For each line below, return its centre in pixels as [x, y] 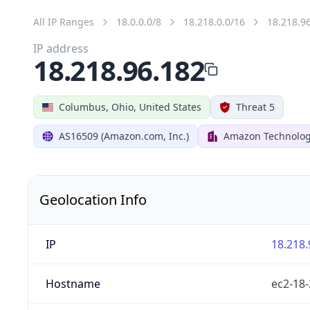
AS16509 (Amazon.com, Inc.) [124, 136]
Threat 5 [255, 107]
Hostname [73, 283]
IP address [61, 48]
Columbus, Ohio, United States [130, 107]
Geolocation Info [93, 199]
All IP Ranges [64, 21]
